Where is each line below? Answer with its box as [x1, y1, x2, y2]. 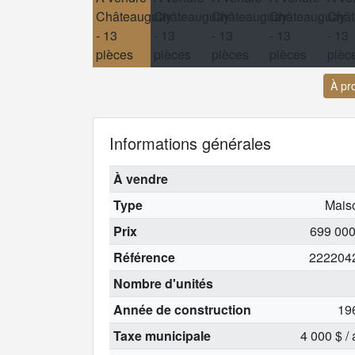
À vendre [113, 169, 168, 188]
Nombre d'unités [113, 273, 213, 292]
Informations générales [109, 131, 271, 155]
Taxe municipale [113, 326, 211, 345]
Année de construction [113, 300, 251, 319]
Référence [113, 247, 175, 266]
